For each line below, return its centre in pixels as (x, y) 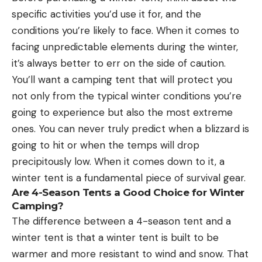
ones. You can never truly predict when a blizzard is (130, 128)
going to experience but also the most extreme (122, 112)
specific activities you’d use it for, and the (106, 14)
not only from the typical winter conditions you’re (127, 96)
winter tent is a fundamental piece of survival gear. (129, 177)
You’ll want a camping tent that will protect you (122, 79)
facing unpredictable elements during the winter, (125, 46)
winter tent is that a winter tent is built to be (115, 237)
